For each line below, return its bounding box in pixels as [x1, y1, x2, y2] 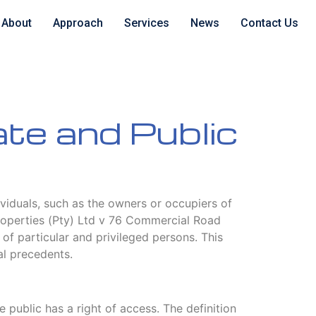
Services [123, 16, 169, 30]
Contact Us [240, 16, 298, 30]
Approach [52, 16, 103, 30]
